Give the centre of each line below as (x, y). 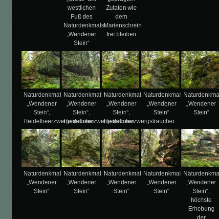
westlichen (81, 8)
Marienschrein (122, 25)
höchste (201, 200)
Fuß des (81, 16)
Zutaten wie (121, 8)
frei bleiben (121, 34)
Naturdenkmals (84, 25)
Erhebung (201, 208)
